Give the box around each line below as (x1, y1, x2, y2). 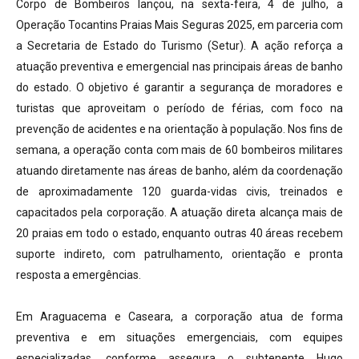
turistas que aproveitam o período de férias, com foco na (16, 102, 343, 115)
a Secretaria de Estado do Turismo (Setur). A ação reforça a (16, 39, 343, 53)
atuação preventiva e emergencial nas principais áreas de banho (16, 60, 343, 74)
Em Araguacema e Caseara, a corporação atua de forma (16, 310, 343, 324)
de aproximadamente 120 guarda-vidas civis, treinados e (16, 185, 343, 199)
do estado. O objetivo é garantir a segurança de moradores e (16, 81, 343, 95)
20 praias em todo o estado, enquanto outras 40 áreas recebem (16, 227, 343, 240)
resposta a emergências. (16, 268, 141, 282)
